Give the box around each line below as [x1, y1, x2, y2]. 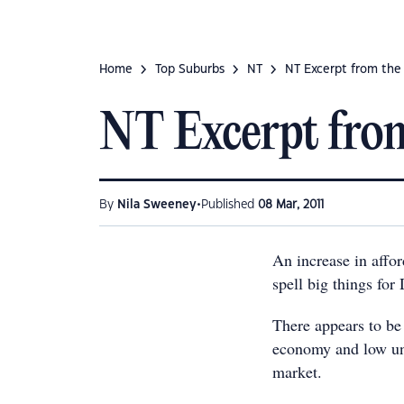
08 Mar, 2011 [258, 199, 324, 210]
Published [201, 199, 258, 210]
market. [272, 361, 322, 382]
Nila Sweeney [117, 199, 197, 210]
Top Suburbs [155, 64, 225, 75]
